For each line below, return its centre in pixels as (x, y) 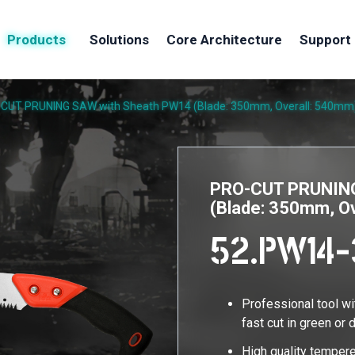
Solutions (120, 39)
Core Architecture (225, 39)
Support (326, 39)
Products (36, 39)
